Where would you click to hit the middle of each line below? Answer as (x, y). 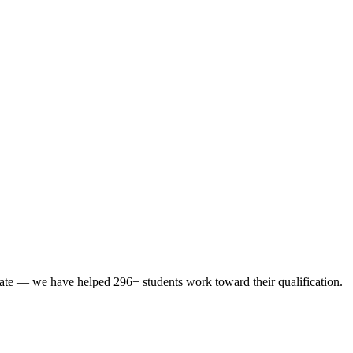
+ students (158, 282)
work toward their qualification (261, 282)
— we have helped (63, 282)
